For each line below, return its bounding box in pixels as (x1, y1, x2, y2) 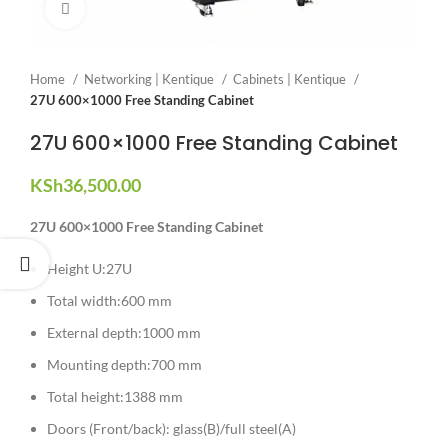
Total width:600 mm (47, 292, 172, 309)
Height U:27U (47, 260, 132, 277)
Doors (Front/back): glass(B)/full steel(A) (47, 420, 296, 437)
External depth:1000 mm (47, 324, 201, 341)
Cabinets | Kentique (233, 71, 349, 87)
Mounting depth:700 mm (47, 356, 202, 373)
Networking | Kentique (84, 71, 217, 87)
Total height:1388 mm (47, 388, 183, 405)
